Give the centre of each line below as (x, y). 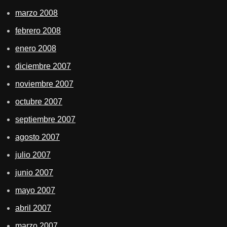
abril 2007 (33, 208)
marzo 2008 (36, 13)
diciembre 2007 (43, 66)
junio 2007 (34, 172)
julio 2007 (33, 155)
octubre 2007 (39, 101)
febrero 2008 (38, 30)
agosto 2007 (37, 137)
